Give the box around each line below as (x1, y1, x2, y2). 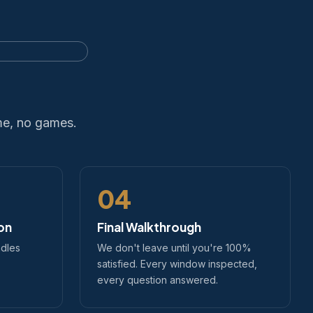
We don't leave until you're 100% (97, 242, 252, 254)
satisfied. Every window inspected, (97, 258, 257, 270)
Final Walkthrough (97, 219, 201, 235)
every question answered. (97, 274, 218, 286)
